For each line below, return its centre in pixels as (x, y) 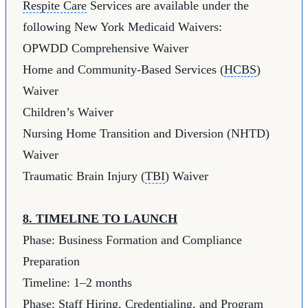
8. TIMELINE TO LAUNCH (100, 219)
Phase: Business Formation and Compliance (132, 240)
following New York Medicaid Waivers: (122, 27)
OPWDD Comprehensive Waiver (106, 48)
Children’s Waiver (68, 112)
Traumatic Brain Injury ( (84, 176)
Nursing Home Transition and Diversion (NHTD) (146, 134)
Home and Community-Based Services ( (123, 70)
